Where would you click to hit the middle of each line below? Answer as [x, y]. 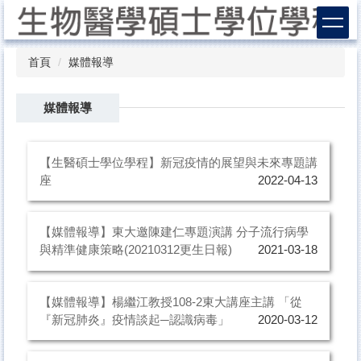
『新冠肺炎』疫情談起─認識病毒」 [134, 320]
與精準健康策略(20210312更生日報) [135, 250]
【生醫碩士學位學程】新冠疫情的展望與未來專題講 [178, 162]
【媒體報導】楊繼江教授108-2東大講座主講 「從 [170, 302]
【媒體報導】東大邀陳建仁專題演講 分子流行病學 [174, 232]
